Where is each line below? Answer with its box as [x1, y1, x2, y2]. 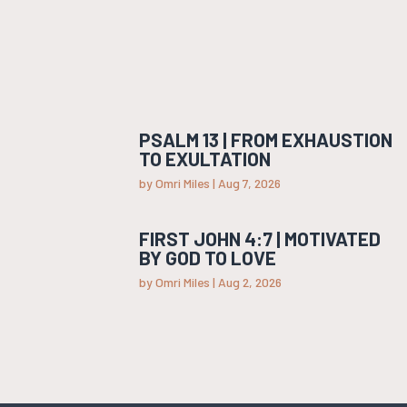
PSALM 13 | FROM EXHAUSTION [139, 128, 393, 152]
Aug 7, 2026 [218, 175, 282, 192]
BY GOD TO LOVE [139, 246, 277, 270]
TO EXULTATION [139, 147, 272, 171]
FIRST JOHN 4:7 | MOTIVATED [139, 227, 382, 251]
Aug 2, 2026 [218, 274, 283, 291]
